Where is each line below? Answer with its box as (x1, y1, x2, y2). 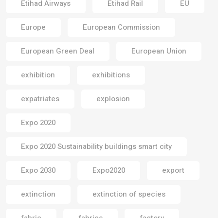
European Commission (83, 21, 160, 33)
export (162, 164, 184, 176)
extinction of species (92, 188, 165, 200)
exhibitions (92, 69, 130, 80)
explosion (96, 93, 130, 104)
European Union (131, 45, 186, 56)
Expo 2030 (21, 164, 55, 176)
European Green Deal (21, 45, 94, 56)
